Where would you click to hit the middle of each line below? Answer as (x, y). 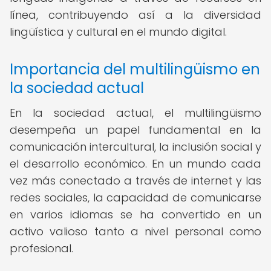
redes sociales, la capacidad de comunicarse (135, 198)
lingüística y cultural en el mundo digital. (118, 32)
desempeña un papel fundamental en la (135, 130)
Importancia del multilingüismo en (135, 69)
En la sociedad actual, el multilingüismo (135, 113)
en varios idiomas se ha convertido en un (135, 214)
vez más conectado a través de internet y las (135, 181)
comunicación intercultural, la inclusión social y (135, 147)
